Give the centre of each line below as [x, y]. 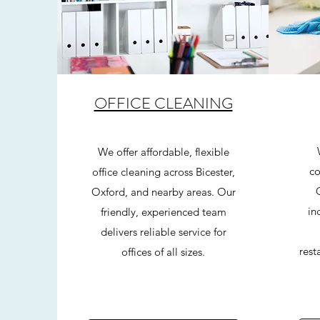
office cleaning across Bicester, [163, 172]
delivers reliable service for [163, 232]
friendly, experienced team [163, 212]
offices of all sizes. [163, 252]
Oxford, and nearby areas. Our [163, 192]
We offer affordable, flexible [163, 152]
